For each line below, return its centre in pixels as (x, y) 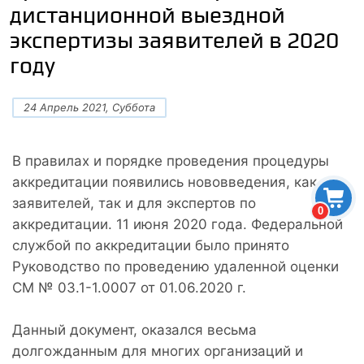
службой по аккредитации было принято (151, 245)
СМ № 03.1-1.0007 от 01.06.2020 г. (129, 287)
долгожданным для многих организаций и (158, 351)
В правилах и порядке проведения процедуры (171, 160)
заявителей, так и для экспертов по (134, 203)
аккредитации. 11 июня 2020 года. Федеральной (178, 224)
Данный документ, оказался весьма (134, 329)
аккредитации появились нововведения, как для (179, 182)
